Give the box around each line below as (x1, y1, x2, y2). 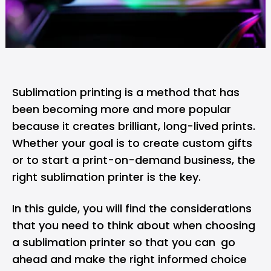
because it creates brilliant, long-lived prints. (12, 119, 255, 134)
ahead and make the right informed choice (12, 252, 247, 267)
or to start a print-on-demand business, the (12, 152, 255, 168)
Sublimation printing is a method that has (12, 85, 240, 100)
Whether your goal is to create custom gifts (12, 135, 252, 151)
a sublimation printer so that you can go (12, 235, 235, 250)
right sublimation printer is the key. (12, 169, 201, 184)
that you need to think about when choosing (12, 218, 255, 233)
